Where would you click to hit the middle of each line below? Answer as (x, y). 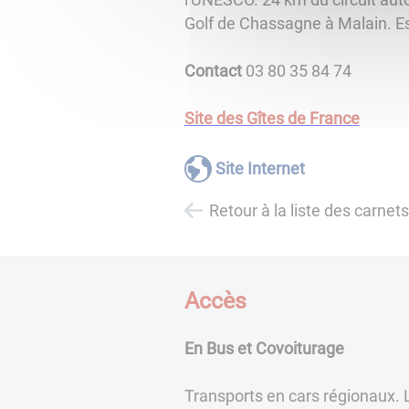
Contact (213, 71)
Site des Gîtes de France (272, 119)
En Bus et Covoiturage (264, 348)
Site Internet (261, 168)
